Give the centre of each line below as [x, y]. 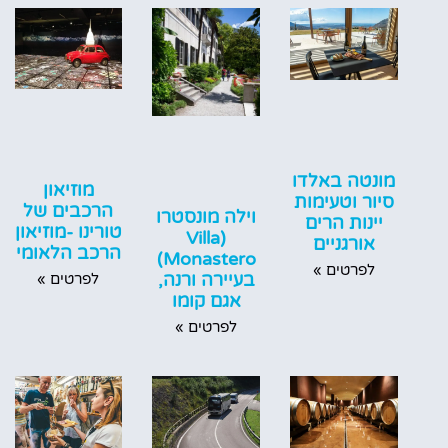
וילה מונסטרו [206, 217]
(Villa [203, 238]
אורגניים [343, 244]
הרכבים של [68, 211]
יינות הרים [343, 223]
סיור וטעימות [343, 202]
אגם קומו [206, 301]
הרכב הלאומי [68, 253]
